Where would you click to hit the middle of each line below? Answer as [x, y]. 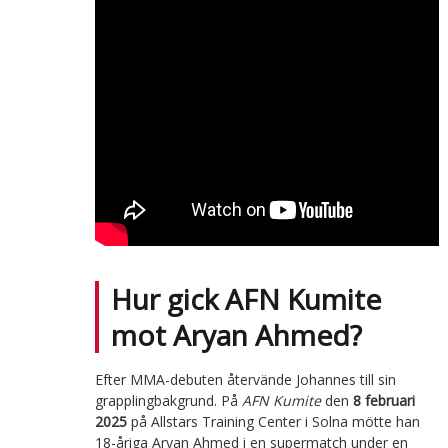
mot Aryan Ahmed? [236, 334]
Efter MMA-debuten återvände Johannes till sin [245, 379]
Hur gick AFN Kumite [245, 298]
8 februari [383, 400]
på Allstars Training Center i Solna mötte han [273, 421]
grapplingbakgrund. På [168, 400]
